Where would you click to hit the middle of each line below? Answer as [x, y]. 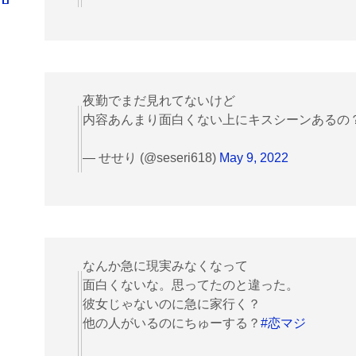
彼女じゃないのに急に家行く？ [172, 304]
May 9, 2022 [254, 157]
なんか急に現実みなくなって [165, 265]
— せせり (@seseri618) [151, 157]
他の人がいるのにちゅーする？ [172, 323]
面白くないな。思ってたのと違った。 [191, 284]
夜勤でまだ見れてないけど [159, 100]
